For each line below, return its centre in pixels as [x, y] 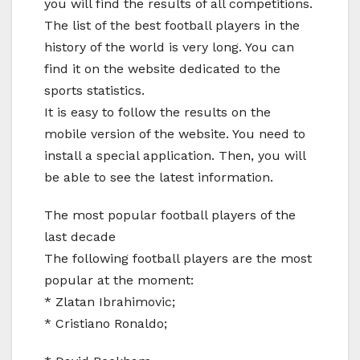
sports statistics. [94, 90]
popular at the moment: [119, 280]
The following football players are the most [178, 258]
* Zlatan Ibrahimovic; [110, 301]
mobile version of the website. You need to [175, 133]
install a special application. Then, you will [175, 155]
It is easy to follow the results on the [157, 112]
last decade [80, 236]
